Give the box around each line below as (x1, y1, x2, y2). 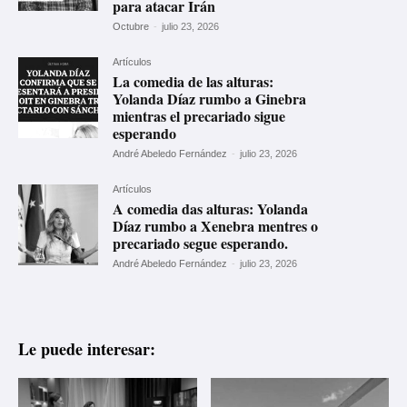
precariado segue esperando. (113, 233, 289, 254)
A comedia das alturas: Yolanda (113, 198, 309, 220)
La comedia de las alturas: (113, 71, 274, 93)
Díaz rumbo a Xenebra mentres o (113, 215, 319, 237)
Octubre (113, 21, 150, 33)
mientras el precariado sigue (113, 105, 286, 127)
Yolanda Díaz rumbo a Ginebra (113, 88, 307, 110)
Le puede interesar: (18, 336, 155, 361)
